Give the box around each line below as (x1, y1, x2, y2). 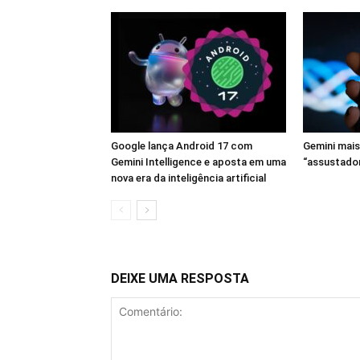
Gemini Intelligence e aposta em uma (111, 156, 286, 169)
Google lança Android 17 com (111, 140, 252, 153)
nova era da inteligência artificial (111, 172, 266, 185)
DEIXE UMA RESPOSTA (111, 271, 249, 287)
